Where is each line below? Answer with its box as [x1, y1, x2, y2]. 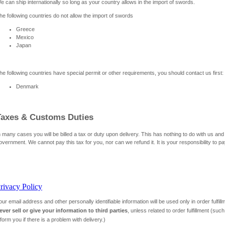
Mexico [16, 34, 34, 41]
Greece [16, 26, 35, 33]
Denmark [16, 83, 39, 89]
